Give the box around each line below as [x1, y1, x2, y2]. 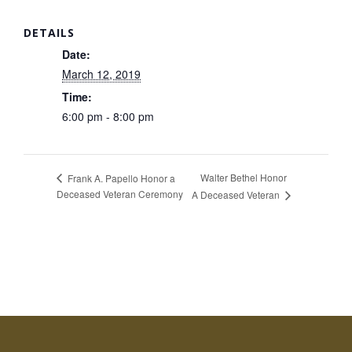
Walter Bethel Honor [200, 170, 288, 185]
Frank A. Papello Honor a [65, 170, 175, 185]
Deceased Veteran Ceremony [57, 186, 183, 200]
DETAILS [24, 24, 75, 40]
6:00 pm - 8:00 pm [62, 108, 154, 124]
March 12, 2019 [62, 65, 141, 82]
